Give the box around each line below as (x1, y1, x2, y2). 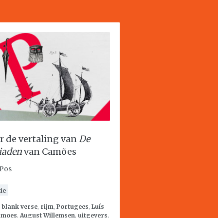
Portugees (56, 203, 89, 210)
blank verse (1, 203, 37, 210)
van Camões (22, 146, 76, 157)
